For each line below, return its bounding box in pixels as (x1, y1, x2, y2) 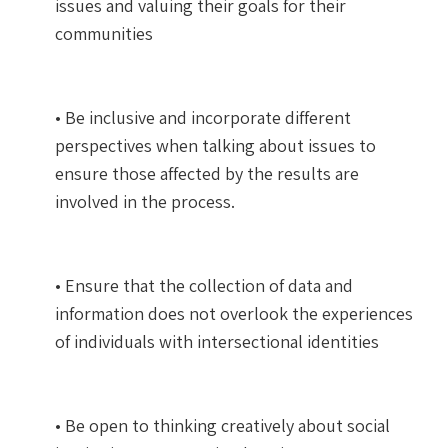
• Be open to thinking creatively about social (55, 413, 390, 437)
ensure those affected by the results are (55, 161, 359, 185)
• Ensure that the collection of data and (55, 273, 353, 297)
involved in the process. (55, 189, 235, 213)
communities (55, 21, 153, 45)
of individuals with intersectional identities (55, 329, 379, 353)
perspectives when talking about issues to (55, 133, 376, 157)
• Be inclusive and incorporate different (55, 105, 351, 129)
